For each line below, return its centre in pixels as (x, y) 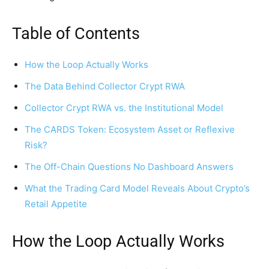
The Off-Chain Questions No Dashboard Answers (129, 166)
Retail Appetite (56, 204)
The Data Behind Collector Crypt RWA (105, 86)
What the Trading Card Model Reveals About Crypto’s (137, 188)
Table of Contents (76, 33)
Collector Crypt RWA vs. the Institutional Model (124, 107)
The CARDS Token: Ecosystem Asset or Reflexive (130, 129)
